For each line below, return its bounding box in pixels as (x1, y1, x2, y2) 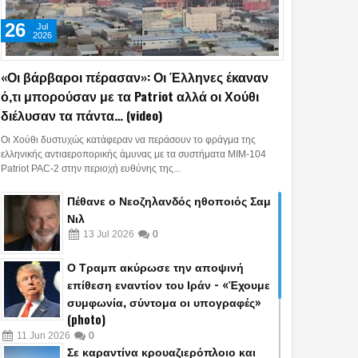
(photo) (67, 311, 105, 328)
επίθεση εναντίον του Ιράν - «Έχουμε (67, 276, 270, 293)
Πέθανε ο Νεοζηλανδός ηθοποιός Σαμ (67, 192, 271, 209)
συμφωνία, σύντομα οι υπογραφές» (67, 293, 261, 311)
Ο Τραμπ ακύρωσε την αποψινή (67, 258, 244, 276)
